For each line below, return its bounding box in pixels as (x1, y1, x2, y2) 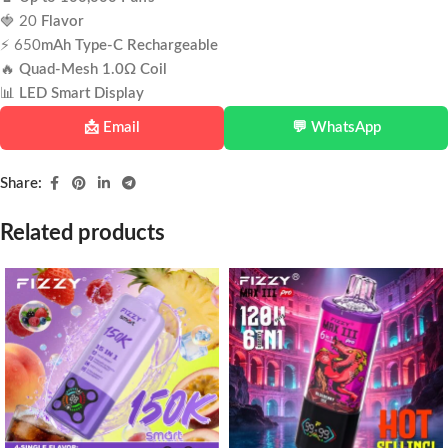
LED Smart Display (19, 86, 144, 102)
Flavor (37, 14, 84, 30)
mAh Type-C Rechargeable (41, 38, 218, 54)
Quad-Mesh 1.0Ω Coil (19, 62, 167, 78)
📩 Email (84, 120, 140, 136)
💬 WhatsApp (291, 120, 381, 136)
